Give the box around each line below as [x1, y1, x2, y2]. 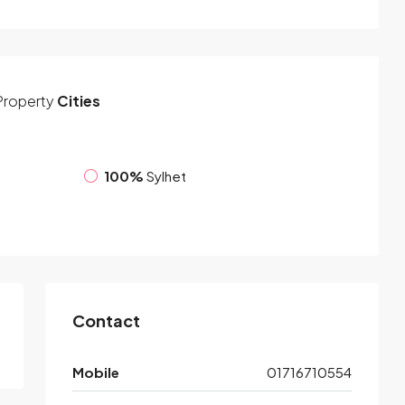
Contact [72, 310, 140, 332]
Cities [54, 91, 100, 111]
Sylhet [146, 166, 186, 184]
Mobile [72, 363, 119, 381]
